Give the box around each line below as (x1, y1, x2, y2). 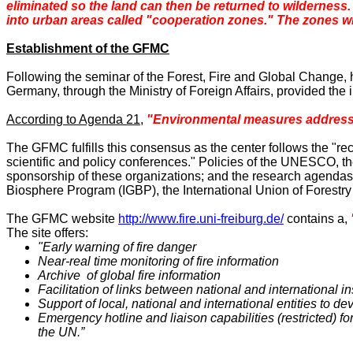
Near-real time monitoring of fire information (38, 255, 279, 268)
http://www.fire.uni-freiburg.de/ (118, 212, 284, 225)
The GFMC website (6, 212, 118, 225)
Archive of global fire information (38, 269, 221, 282)
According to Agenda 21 (6, 113, 140, 126)
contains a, (284, 212, 351, 225)
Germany (6, 84, 57, 98)
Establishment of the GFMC (6, 42, 169, 55)
